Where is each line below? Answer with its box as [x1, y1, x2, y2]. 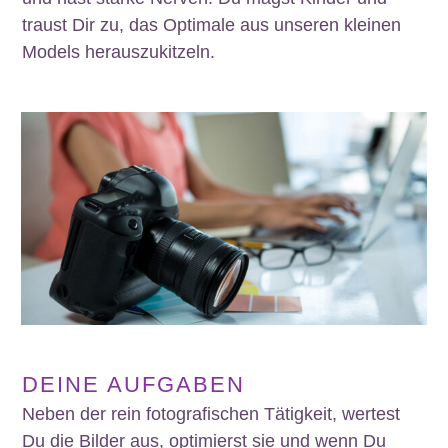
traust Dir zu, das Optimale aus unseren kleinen [22, 15, 401, 35]
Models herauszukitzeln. [22, 42, 215, 62]
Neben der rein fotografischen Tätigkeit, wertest [22, 404, 400, 425]
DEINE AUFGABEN [22, 372, 245, 398]
